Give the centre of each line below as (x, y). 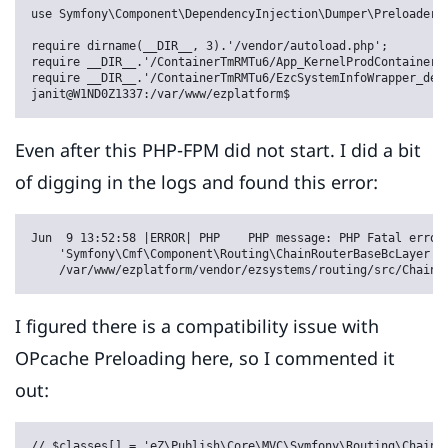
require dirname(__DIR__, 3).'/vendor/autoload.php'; (209, 46)
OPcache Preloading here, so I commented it (205, 358)
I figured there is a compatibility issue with (197, 326)
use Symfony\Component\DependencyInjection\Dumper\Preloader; (237, 14)
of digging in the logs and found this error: (196, 182)
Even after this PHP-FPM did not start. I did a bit (218, 150)
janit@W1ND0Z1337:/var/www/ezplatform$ (160, 94)
